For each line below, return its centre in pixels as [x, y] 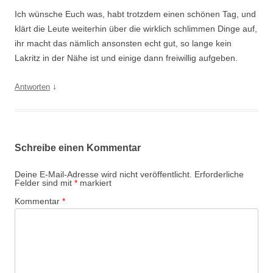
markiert [94, 183]
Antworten [32, 87]
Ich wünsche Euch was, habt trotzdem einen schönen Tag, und [135, 14]
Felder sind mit [44, 183]
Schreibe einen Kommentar [78, 148]
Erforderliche [219, 174]
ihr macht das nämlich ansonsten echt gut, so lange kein [123, 43]
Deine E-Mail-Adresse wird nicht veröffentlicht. [103, 174]
